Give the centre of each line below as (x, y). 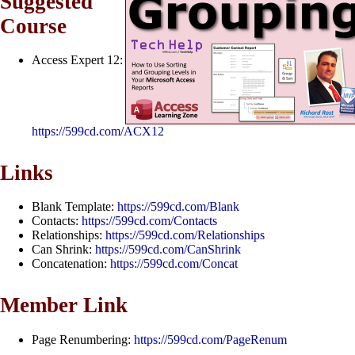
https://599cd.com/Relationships (185, 235)
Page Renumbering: (83, 339)
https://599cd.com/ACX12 (98, 131)
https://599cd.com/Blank (178, 207)
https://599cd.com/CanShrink (168, 250)
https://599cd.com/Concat (174, 264)
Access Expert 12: (77, 59)
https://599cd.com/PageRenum (210, 339)
